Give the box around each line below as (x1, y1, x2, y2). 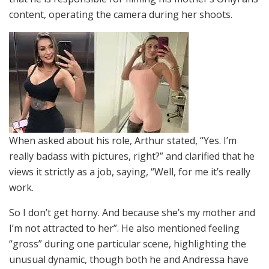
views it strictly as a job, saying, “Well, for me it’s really (9, 165, 250, 179)
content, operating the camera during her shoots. (9, 8, 232, 22)
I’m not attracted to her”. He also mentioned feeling (9, 222, 240, 235)
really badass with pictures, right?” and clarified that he (9, 150, 255, 163)
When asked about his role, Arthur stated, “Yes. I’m (9, 134, 237, 148)
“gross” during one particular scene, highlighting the (9, 237, 246, 251)
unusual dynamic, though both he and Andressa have (9, 253, 249, 267)
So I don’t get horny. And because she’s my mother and (9, 206, 255, 220)
